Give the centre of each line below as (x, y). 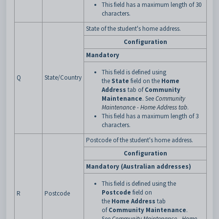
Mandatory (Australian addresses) (139, 166)
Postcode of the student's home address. (140, 140)
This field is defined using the (139, 184)
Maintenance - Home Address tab (144, 107)
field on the (145, 81)
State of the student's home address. (133, 29)
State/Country (63, 77)
